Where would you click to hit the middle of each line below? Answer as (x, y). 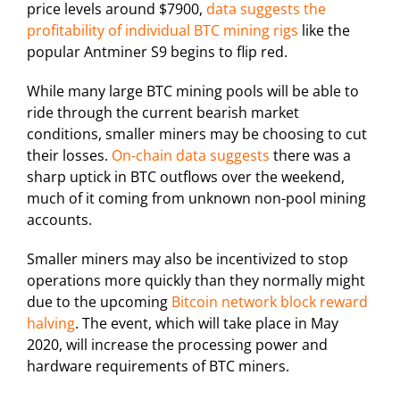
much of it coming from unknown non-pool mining (196, 199)
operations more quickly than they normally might (196, 281)
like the (324, 31)
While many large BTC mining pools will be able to (193, 92)
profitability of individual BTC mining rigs (162, 31)
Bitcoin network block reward (270, 302)
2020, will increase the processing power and (177, 345)
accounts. (59, 220)
